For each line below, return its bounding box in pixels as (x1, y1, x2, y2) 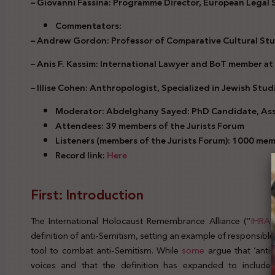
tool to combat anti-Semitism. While (31, 242, 182, 258)
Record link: (55, 147, 107, 164)
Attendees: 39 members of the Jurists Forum (55, 118, 244, 134)
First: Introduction (31, 183, 144, 207)
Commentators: (55, 18, 122, 34)
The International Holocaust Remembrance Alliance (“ (31, 212, 252, 229)
